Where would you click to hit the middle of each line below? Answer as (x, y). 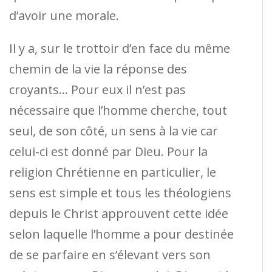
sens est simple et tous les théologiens (120, 192)
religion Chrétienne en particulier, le (113, 172)
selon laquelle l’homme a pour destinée (121, 234)
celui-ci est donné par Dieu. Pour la (108, 151)
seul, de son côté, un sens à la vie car (114, 131)
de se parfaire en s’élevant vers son (110, 254)
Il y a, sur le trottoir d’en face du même (120, 48)
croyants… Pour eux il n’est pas (97, 89)
